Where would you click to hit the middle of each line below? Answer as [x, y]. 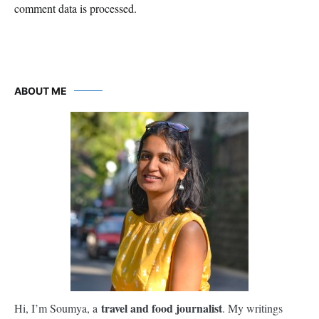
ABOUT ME [41, 91]
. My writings [252, 308]
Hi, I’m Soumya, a [56, 308]
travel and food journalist [160, 308]
